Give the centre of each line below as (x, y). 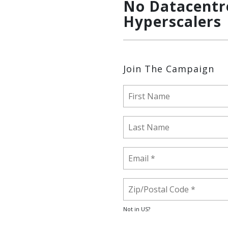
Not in (132, 209)
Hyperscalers (172, 21)
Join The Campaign (169, 69)
